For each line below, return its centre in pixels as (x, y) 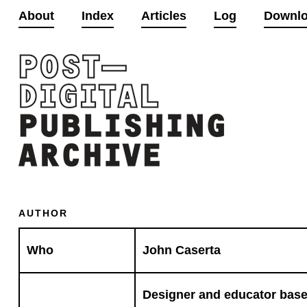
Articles (163, 16)
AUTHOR (43, 213)
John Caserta (181, 250)
